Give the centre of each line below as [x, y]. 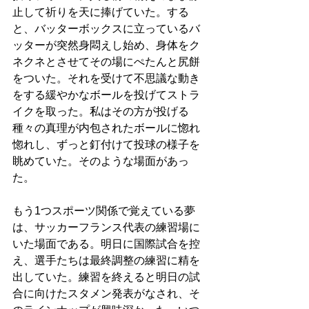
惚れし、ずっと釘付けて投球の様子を [106, 144]
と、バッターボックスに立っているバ [106, 29]
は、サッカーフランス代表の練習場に [106, 227]
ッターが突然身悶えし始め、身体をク [106, 45]
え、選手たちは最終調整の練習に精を [106, 260]
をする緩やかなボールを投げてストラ [106, 95]
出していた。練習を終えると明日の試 [106, 277]
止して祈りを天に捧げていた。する [101, 12]
